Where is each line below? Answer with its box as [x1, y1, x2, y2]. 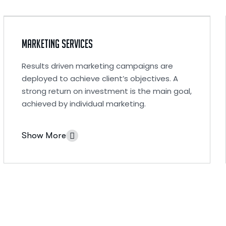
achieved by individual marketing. [21, 98, 146, 109]
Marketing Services [21, 37, 93, 50]
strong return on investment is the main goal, [21, 86, 192, 96]
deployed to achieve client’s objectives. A [21, 73, 178, 84]
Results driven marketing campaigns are [21, 61, 173, 71]
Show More [21, 131, 66, 140]
